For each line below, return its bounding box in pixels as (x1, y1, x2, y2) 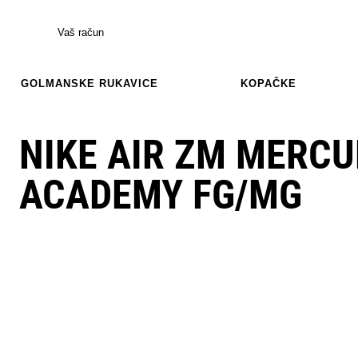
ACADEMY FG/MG (19, 171, 302, 218)
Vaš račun (58, 26, 104, 38)
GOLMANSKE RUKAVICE (21, 77, 158, 89)
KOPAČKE (241, 77, 296, 89)
